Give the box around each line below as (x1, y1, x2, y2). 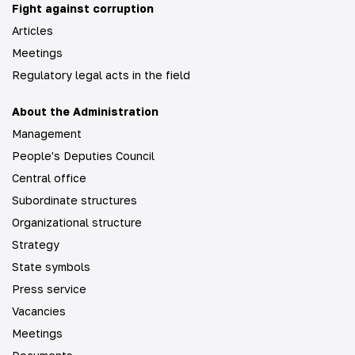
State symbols (12, 260, 90, 273)
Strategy (12, 238, 59, 251)
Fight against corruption (12, 2, 154, 15)
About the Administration (12, 105, 158, 118)
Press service (12, 282, 86, 296)
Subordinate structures (12, 193, 137, 207)
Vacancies (12, 304, 66, 318)
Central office (12, 171, 86, 185)
